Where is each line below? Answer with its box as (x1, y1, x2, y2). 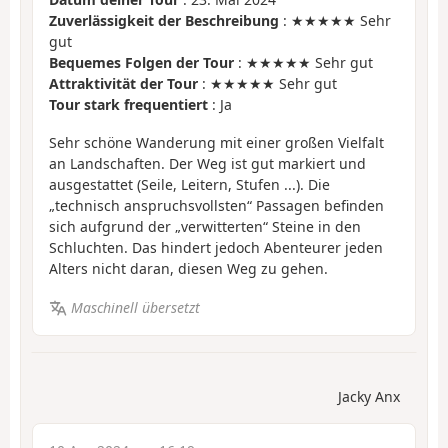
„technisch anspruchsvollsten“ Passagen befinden (49, 196, 384, 216)
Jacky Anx (338, 387, 400, 407)
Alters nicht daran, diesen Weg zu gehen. (49, 259, 328, 279)
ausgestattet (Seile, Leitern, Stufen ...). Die (49, 175, 330, 195)
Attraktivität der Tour (49, 73, 198, 93)
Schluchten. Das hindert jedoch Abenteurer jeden (49, 238, 383, 258)
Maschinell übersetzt (70, 297, 200, 317)
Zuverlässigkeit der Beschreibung (49, 10, 279, 30)
